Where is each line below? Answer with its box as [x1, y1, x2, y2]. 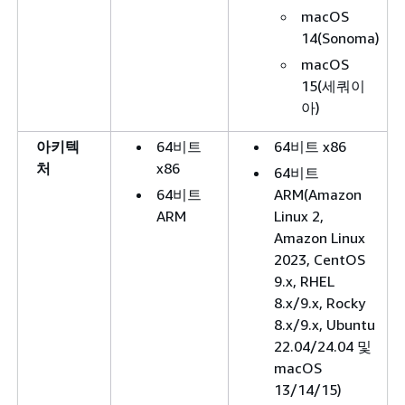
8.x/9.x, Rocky [274, 294, 365, 312]
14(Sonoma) [301, 29, 380, 47]
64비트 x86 [274, 137, 346, 155]
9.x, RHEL [274, 272, 334, 290]
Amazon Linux [274, 229, 365, 247]
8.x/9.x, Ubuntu [274, 316, 375, 334]
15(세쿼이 [301, 77, 365, 95]
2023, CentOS [274, 250, 365, 268]
